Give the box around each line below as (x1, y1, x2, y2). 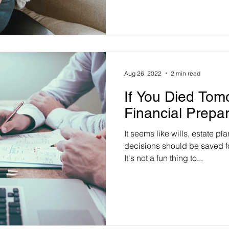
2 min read (171, 69, 200, 77)
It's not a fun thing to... (124, 153, 203, 163)
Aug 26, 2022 (124, 69, 162, 77)
